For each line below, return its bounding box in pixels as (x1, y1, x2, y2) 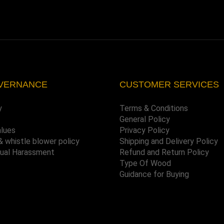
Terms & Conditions (119, 103, 188, 113)
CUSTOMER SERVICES (119, 79, 219, 90)
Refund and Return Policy (119, 147, 209, 157)
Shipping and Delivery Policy (119, 136, 218, 146)
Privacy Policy (119, 125, 169, 135)
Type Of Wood (119, 158, 171, 168)
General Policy (119, 114, 170, 124)
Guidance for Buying (119, 169, 189, 179)
